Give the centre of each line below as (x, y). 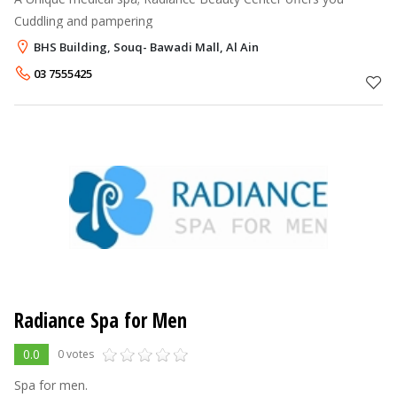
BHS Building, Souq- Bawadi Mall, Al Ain (146, 47)
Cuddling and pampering (83, 20)
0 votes (76, 354)
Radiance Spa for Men (101, 320)
